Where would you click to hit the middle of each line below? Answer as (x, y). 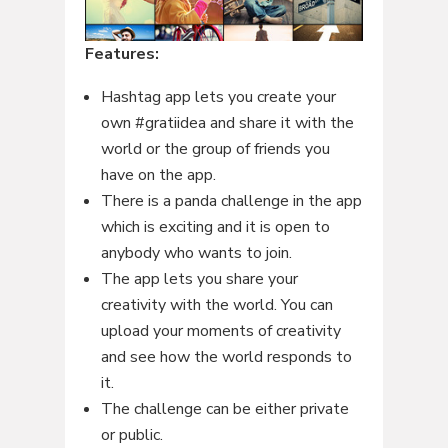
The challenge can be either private (224, 408)
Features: (121, 53)
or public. (131, 434)
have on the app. (158, 174)
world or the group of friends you (215, 148)
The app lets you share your (199, 278)
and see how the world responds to (226, 356)
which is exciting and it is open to (215, 226)
